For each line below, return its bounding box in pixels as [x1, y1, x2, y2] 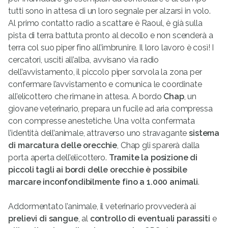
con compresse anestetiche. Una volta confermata [8, 116, 195, 126]
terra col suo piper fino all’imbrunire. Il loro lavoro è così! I [8, 43, 214, 53]
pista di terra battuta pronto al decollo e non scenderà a [8, 31, 213, 41]
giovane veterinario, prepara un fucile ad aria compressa [8, 104, 213, 114]
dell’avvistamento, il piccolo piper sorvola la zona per [8, 67, 202, 77]
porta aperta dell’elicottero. [8, 153, 109, 163]
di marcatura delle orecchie [8, 140, 118, 151]
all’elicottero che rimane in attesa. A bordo [8, 92, 164, 102]
